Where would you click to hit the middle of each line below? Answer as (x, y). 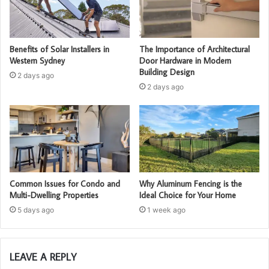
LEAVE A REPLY (43, 257)
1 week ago (166, 210)
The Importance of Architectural (195, 49)
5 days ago (36, 210)
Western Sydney (37, 60)
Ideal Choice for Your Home (188, 195)
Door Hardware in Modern (185, 60)
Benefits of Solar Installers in (59, 49)
